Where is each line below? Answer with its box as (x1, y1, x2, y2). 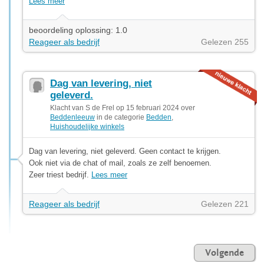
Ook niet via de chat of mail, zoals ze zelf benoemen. (29, 158, 212, 167)
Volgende (205, 247, 244, 258)
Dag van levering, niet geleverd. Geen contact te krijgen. (29, 146, 221, 156)
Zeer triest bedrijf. (29, 170, 91, 179)
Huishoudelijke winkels (50, 122, 124, 131)
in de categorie (95, 113, 146, 121)
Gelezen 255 (201, 37, 249, 47)
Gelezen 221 (201, 199, 249, 209)
